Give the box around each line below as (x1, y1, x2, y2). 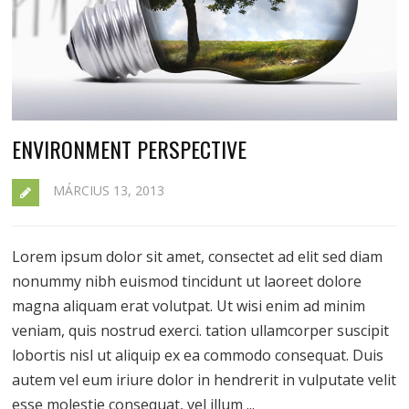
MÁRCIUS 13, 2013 (53, 182, 165, 200)
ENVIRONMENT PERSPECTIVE (12, 132, 247, 166)
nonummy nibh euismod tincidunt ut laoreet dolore (12, 271, 362, 292)
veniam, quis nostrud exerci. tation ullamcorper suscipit (12, 320, 390, 341)
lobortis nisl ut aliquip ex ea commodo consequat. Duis (12, 345, 384, 366)
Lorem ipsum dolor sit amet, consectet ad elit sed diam (12, 246, 383, 267)
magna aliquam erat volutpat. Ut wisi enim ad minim (12, 296, 366, 317)
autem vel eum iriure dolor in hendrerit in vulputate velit (12, 370, 397, 391)
